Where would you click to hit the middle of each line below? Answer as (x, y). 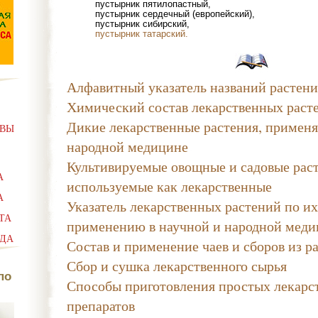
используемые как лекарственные (169, 186)
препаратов (101, 305)
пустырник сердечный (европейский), (175, 14)
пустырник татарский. (142, 34)
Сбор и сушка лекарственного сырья (177, 265)
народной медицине (127, 146)
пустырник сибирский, (142, 24)
